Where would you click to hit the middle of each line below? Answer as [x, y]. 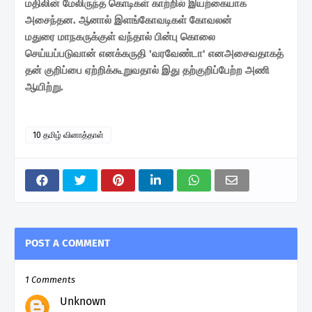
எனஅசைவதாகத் [246, 53]
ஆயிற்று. [44, 87]
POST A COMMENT [68, 243]
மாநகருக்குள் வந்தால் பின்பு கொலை [136, 37]
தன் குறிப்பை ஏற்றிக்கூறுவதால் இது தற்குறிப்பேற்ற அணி [147, 70]
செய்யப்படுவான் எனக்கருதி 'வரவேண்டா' [117, 53]
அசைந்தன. [52, 20]
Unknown [83, 301]
